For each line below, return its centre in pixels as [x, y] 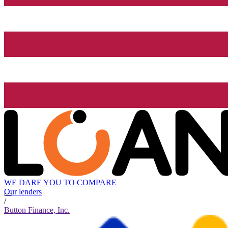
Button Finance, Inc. [37, 210]
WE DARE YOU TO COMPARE [60, 183]
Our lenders [23, 192]
